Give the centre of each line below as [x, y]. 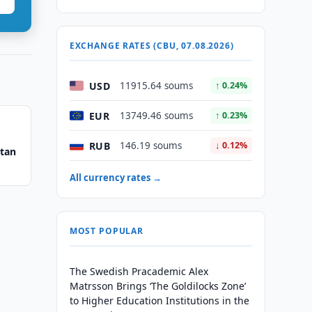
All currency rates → [115, 178]
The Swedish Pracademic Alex [139, 271]
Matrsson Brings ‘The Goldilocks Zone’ [157, 286]
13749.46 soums [156, 116]
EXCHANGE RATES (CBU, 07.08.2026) [151, 46]
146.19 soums [150, 146]
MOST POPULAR [106, 231]
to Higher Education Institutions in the [159, 301]
